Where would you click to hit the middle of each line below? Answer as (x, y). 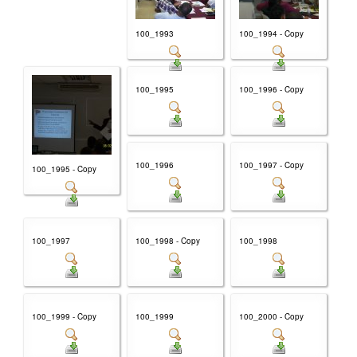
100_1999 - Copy (64, 316)
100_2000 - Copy (271, 316)
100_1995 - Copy (64, 169)
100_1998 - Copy (168, 240)
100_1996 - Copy (271, 89)
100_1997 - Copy (271, 165)
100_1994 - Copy (271, 33)
